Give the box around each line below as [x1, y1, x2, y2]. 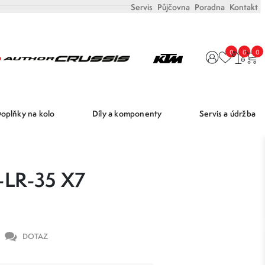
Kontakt [230, 2, 258, 12]
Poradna [195, 2, 225, 12]
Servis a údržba [199, 108, 256, 119]
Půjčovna [157, 2, 190, 12]
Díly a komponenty [92, 108, 162, 119]
